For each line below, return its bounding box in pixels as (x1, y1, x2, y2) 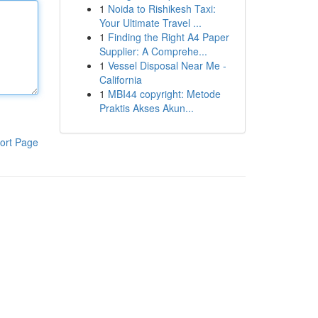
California (99, 72, 142, 87)
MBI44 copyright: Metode (107, 87, 221, 101)
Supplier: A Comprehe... (99, 44, 207, 58)
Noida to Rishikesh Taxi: (107, 1, 216, 16)
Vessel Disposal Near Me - (107, 58, 226, 72)
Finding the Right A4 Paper (107, 30, 229, 44)
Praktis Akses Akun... (99, 101, 194, 115)
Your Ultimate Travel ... (99, 16, 202, 30)
